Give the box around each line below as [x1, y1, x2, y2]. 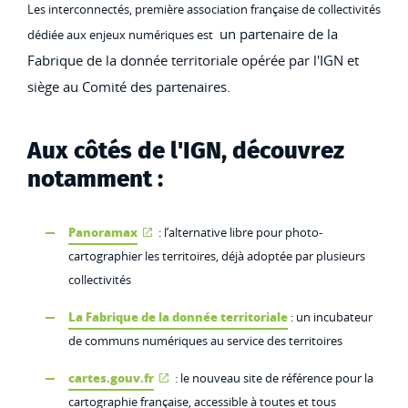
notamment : [27, 165, 163, 193]
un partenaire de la [216, 25, 338, 43]
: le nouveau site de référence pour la [172, 370, 373, 386]
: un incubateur [288, 309, 372, 325]
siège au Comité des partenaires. [27, 78, 230, 96]
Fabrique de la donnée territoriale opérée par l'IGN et [27, 52, 359, 69]
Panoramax [68, 223, 138, 240]
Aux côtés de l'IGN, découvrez [27, 137, 344, 165]
